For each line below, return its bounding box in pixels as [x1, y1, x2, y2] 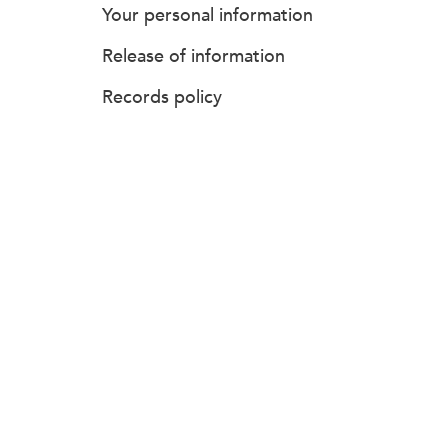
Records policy [102, 86, 222, 108]
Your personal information [102, 4, 313, 26]
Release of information [102, 45, 285, 67]
